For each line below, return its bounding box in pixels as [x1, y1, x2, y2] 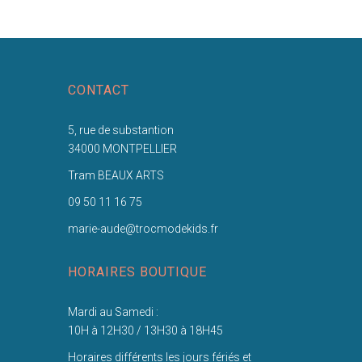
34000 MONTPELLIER [67, 141, 177, 155]
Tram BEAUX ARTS [67, 168, 164, 182]
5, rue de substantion [67, 123, 174, 137]
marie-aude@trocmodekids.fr [67, 221, 218, 235]
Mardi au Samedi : [67, 305, 158, 318]
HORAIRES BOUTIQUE [67, 263, 207, 280]
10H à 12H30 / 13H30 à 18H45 [67, 323, 223, 337]
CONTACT [67, 82, 129, 98]
